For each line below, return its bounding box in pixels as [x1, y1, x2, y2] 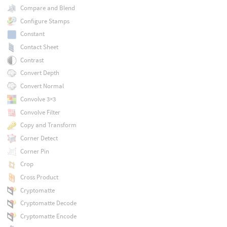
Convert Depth [20, 68, 59, 78]
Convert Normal [20, 82, 64, 91]
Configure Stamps [20, 16, 69, 25]
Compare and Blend [20, 3, 75, 12]
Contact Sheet [20, 42, 58, 51]
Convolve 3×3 [20, 94, 56, 103]
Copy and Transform [20, 121, 77, 130]
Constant [20, 29, 45, 39]
